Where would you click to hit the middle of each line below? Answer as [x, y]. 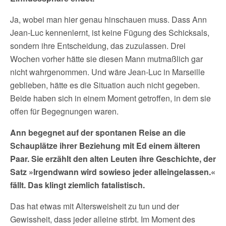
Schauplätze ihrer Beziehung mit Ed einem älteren [105, 146]
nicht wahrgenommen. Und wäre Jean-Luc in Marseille [107, 72]
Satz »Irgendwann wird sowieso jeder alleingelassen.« [113, 172]
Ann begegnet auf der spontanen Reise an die [98, 132]
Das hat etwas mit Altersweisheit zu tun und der [95, 206]
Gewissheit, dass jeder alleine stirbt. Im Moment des [103, 219]
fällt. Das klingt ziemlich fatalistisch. [77, 185]
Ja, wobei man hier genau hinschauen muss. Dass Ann [108, 19]
